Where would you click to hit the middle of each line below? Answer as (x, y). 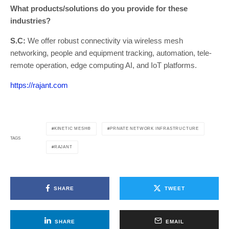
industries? (30, 21)
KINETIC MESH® (73, 129)
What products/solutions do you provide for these (99, 9)
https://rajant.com (39, 85)
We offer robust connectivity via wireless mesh (104, 41)
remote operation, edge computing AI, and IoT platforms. (105, 65)
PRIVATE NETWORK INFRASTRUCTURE (155, 129)
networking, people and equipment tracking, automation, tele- (111, 53)
